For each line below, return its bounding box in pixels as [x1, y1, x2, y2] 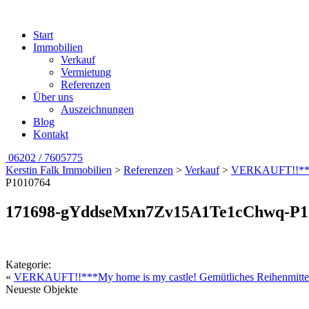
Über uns [33, 91, 73, 103]
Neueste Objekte [6, 283, 78, 295]
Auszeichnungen [61, 103, 134, 115]
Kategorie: [6, 258, 51, 270]
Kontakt [33, 128, 68, 140]
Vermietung [61, 66, 111, 78]
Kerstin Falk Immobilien [6, 164, 112, 176]
